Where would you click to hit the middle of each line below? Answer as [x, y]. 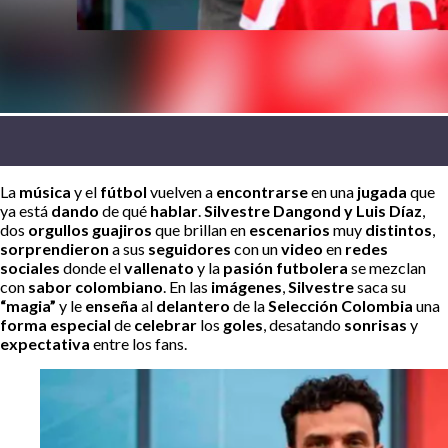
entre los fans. [140, 343]
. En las [187, 286]
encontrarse [263, 191]
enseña [113, 305]
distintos [398, 229]
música [46, 191]
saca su [381, 286]
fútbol [125, 191]
